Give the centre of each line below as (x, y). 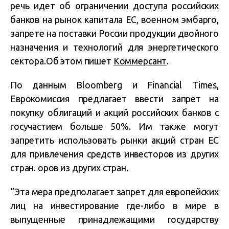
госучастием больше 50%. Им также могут (114, 126)
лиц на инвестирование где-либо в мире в (114, 205)
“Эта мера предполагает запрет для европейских (114, 192)
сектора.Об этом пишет (62, 61)
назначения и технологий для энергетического (114, 47)
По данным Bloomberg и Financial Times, (114, 85)
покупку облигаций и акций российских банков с (114, 112)
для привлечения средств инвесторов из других (114, 154)
